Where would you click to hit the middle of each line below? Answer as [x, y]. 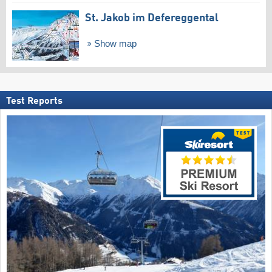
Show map [114, 44]
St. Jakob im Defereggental [152, 19]
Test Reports [34, 102]
